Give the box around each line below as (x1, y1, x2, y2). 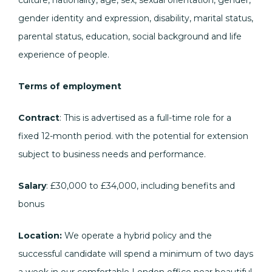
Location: (18, 230, 62, 241)
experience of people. (18, 49, 109, 60)
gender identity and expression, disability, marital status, (18, 13, 253, 24)
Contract (18, 112, 59, 123)
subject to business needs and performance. (18, 149, 206, 160)
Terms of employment (18, 81, 121, 92)
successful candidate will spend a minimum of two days (18, 248, 253, 259)
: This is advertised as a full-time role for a (59, 112, 231, 123)
